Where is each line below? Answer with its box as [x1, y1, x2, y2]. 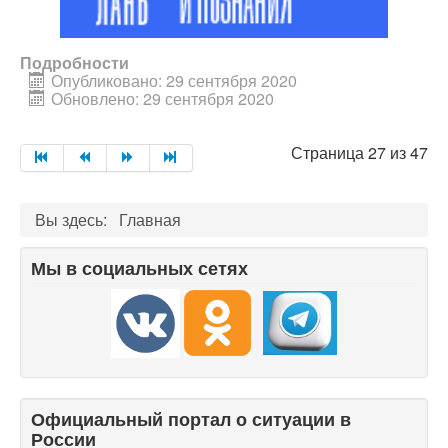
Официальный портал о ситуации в [31, 405, 351, 432]
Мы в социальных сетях [31, 254, 248, 281]
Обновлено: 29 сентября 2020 [51, 86, 274, 110]
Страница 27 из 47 [291, 140, 428, 164]
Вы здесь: [35, 207, 115, 231]
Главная [119, 207, 181, 231]
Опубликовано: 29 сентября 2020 [51, 68, 297, 92]
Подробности [20, 50, 129, 74]
